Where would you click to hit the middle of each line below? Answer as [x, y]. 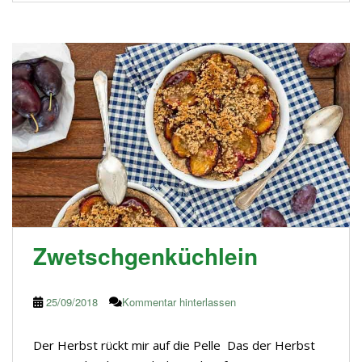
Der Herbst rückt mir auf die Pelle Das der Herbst [174, 345]
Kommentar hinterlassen [179, 302]
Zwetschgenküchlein [145, 256]
